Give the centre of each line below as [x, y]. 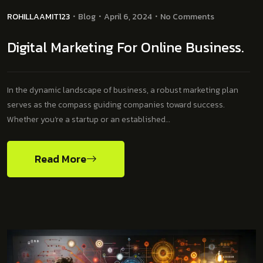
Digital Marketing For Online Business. [126, 47]
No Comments [187, 16]
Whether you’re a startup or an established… [89, 119]
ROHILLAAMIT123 [38, 16]
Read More [60, 159]
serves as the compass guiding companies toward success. [116, 104]
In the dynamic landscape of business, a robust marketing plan [123, 90]
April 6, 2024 [128, 16]
